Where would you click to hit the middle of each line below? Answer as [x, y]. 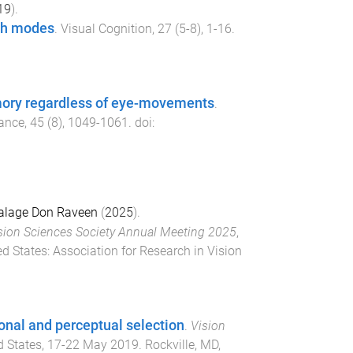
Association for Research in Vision [147, 251]
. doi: [141, 122]
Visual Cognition [106, 29]
